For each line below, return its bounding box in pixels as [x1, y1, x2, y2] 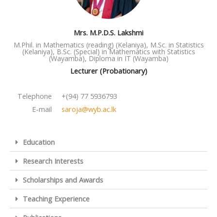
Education [22, 137, 55, 147]
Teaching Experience [22, 193, 90, 203]
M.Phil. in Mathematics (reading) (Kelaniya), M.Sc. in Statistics [13, 40, 204, 49]
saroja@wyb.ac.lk [62, 104, 116, 114]
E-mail [32, 104, 52, 114]
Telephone [17, 91, 52, 101]
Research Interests [22, 155, 83, 166]
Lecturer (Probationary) [70, 66, 147, 76]
